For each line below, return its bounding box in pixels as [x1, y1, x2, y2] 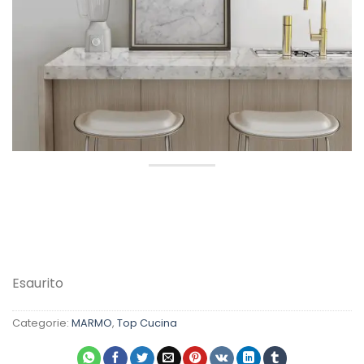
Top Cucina [117, 316, 177, 331]
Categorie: [12, 316, 71, 331]
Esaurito [12, 274, 63, 293]
